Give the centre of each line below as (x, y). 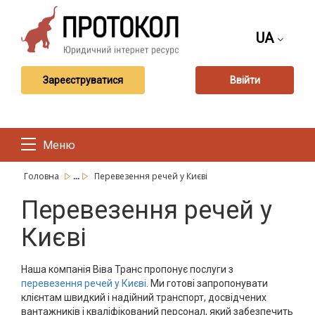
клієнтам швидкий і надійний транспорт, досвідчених (144, 297)
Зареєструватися (83, 80)
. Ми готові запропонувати (207, 283)
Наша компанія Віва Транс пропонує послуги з (127, 269)
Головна (43, 176)
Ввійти (245, 80)
